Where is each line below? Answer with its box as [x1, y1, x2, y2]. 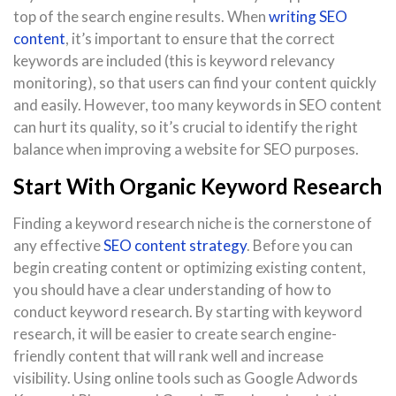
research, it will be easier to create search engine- [13, 324, 337, 344]
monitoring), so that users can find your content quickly [13, 73, 377, 93]
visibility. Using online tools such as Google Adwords [13, 369, 358, 388]
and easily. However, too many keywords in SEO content [13, 95, 382, 115]
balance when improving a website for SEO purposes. [13, 140, 359, 159]
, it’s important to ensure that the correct [65, 29, 335, 49]
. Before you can [247, 236, 353, 255]
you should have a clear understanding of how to [13, 280, 331, 300]
